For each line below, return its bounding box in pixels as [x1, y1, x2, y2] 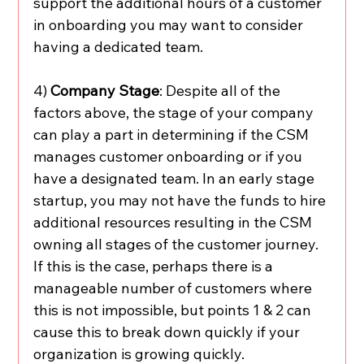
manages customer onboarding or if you [33, 147, 306, 167]
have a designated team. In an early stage [33, 169, 318, 188]
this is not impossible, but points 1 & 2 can [33, 301, 315, 320]
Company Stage [50, 81, 160, 101]
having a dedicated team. [33, 37, 207, 57]
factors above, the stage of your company [33, 103, 318, 123]
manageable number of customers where [33, 279, 316, 298]
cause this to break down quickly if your [33, 323, 304, 342]
